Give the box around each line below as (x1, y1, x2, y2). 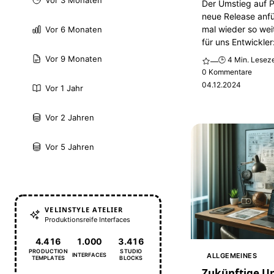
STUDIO (120, 248, 143, 255)
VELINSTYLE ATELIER (45, 204, 124, 214)
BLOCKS (119, 254, 143, 262)
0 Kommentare (202, 67, 253, 77)
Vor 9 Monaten (45, 54, 102, 64)
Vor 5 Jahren (45, 142, 94, 152)
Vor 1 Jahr (45, 83, 83, 94)
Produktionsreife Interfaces (45, 215, 131, 224)
